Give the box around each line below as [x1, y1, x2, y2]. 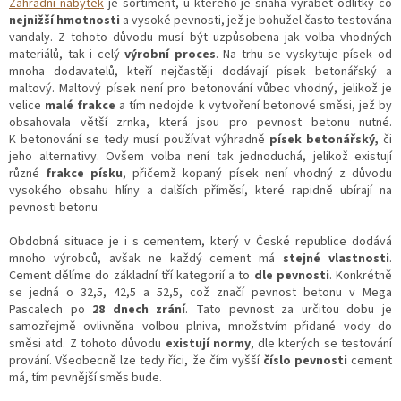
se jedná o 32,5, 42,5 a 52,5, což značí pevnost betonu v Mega [9, 283, 392, 302]
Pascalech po [9, 300, 93, 319]
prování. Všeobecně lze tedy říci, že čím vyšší [9, 351, 263, 370]
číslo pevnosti [262, 351, 347, 370]
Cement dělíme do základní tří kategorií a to [9, 266, 254, 285]
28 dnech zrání [92, 300, 186, 319]
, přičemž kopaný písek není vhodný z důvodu [123, 164, 393, 183]
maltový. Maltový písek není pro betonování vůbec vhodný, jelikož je [9, 79, 392, 98]
